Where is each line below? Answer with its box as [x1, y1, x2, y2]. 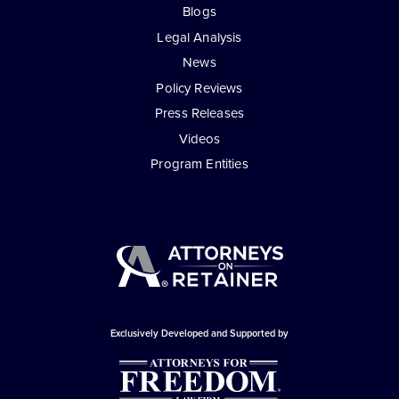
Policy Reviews [156, 77, 243, 98]
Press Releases [154, 103, 245, 124]
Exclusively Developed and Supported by [110, 325, 289, 340]
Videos [178, 128, 221, 149]
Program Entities [151, 154, 248, 175]
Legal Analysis [157, 27, 242, 47]
